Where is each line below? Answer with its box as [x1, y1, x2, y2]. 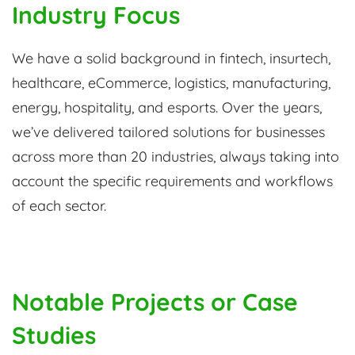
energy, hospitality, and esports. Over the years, [12, 98, 322, 117]
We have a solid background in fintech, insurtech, [12, 49, 330, 68]
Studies [12, 320, 96, 351]
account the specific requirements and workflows [12, 172, 333, 191]
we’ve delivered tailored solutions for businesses [12, 123, 325, 142]
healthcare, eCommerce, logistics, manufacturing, [12, 74, 330, 93]
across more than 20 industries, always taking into [12, 147, 339, 166]
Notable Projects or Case [12, 287, 298, 318]
